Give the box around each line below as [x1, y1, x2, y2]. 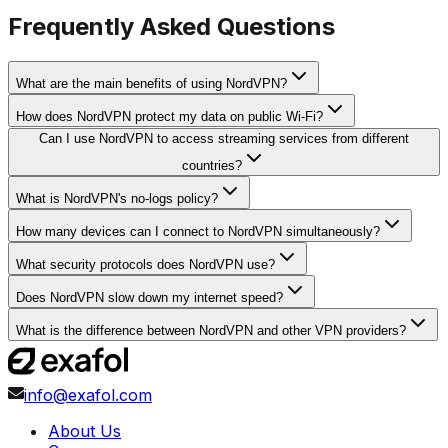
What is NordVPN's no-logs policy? [16, 191, 218, 207]
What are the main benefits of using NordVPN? [16, 76, 287, 92]
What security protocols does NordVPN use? [16, 257, 275, 273]
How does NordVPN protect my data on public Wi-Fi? [16, 109, 323, 125]
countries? [182, 158, 242, 174]
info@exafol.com [24, 385, 152, 406]
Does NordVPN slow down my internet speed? [16, 290, 283, 306]
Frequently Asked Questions [8, 12, 335, 42]
